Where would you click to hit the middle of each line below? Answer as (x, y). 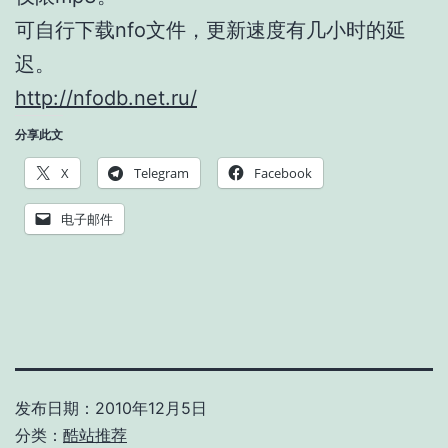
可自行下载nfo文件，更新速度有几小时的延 (210, 29)
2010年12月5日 (151, 407)
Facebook (283, 172)
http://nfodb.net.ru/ (106, 97)
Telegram (161, 172)
